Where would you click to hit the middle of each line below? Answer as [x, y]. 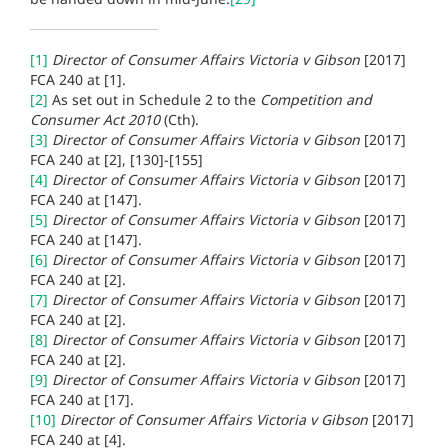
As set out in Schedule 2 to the [156, 99]
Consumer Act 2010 [97, 119]
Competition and [316, 99]
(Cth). [181, 119]
